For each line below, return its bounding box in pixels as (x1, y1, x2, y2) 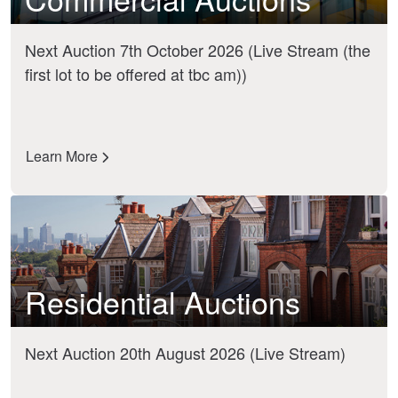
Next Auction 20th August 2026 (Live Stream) (25, 340, 346, 364)
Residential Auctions (25, 279, 300, 323)
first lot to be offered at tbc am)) (25, 62, 247, 85)
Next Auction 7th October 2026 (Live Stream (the (25, 38, 370, 61)
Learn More (26, 145, 101, 166)
